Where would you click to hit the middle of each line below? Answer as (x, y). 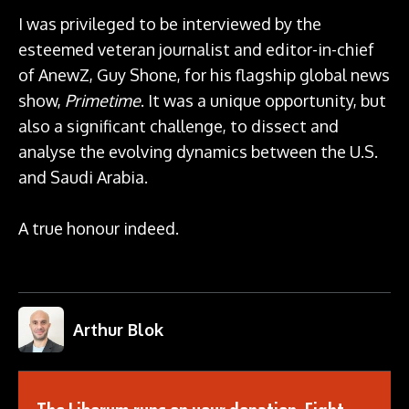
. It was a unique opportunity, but (263, 101)
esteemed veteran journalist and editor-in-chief (196, 50)
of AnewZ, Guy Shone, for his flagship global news (204, 75)
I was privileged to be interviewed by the (170, 24)
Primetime (103, 101)
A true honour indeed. (99, 229)
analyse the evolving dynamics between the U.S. (198, 152)
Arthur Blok (118, 330)
